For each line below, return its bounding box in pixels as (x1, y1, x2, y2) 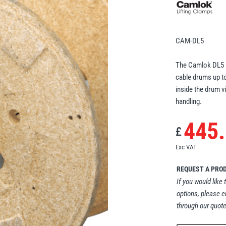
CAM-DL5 (176, 36, 204, 45)
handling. (176, 96, 202, 106)
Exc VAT (176, 143, 197, 151)
